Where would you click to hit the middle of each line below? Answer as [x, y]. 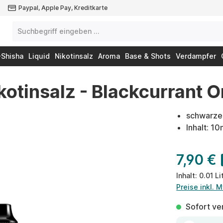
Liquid [39, 56]
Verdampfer [196, 56]
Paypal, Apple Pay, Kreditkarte [63, 8]
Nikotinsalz [74, 56]
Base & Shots [148, 56]
